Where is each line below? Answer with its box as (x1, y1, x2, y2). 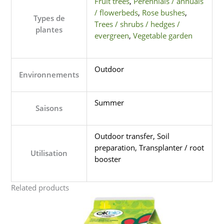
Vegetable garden (133, 30, 193, 41)
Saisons (35, 103, 63, 113)
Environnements (19, 69, 79, 80)
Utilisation (30, 148, 68, 158)
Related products (11, 182, 69, 193)
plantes (35, 24, 63, 35)
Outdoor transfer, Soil (94, 131, 170, 141)
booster (94, 154, 121, 164)
